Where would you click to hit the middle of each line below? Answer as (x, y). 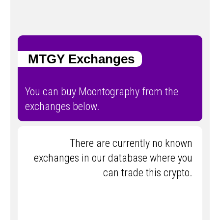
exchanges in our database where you (113, 158)
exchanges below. (62, 107)
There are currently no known (131, 143)
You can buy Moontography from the (102, 92)
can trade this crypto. (148, 173)
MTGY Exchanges (76, 59)
